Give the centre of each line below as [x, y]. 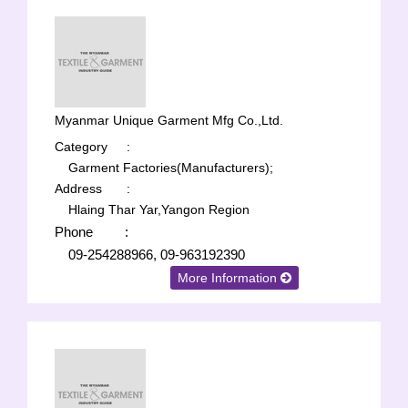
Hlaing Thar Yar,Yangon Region [159, 209]
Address [78, 189]
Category [81, 147]
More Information [229, 278]
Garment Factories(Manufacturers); [171, 168]
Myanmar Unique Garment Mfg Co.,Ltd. [169, 120]
